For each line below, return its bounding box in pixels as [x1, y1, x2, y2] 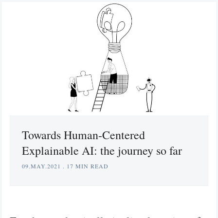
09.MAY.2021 [22, 162, 61, 170]
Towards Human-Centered [22, 127, 145, 143]
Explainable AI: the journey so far [22, 142, 182, 158]
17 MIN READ [67, 162, 109, 170]
